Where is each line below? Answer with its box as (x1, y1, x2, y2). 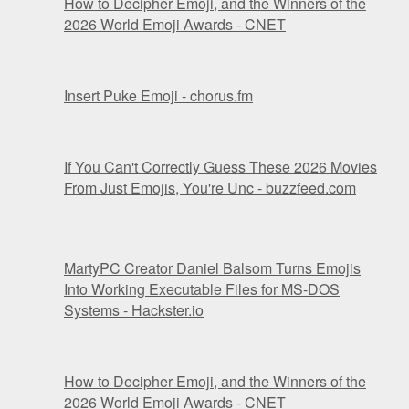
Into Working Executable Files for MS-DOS (64, 278, 340, 300)
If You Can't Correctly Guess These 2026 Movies (64, 156, 377, 178)
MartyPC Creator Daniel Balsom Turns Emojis (64, 257, 361, 279)
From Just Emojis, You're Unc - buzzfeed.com (64, 177, 356, 199)
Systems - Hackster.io (64, 299, 204, 321)
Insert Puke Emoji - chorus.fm (64, 85, 253, 107)
